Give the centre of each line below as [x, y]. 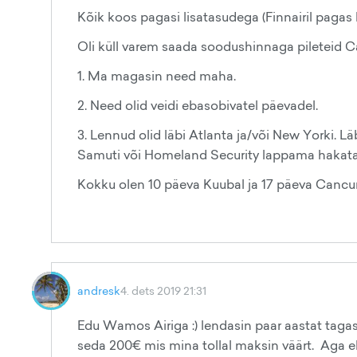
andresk [99, 290]
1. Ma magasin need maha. [157, 76]
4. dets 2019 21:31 [163, 290]
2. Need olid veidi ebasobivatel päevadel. [198, 105]
